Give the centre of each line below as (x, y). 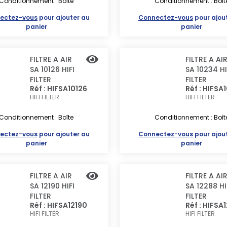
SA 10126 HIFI (52, 69)
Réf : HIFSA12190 (59, 205)
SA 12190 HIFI (52, 186)
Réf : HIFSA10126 (59, 89)
